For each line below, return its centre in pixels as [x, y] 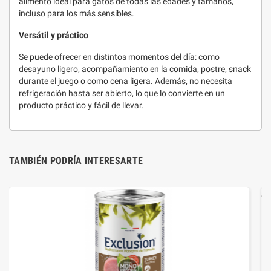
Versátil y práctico [54, 35]
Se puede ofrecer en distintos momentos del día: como [119, 57]
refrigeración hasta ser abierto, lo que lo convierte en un [122, 93]
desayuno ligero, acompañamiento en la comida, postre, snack [135, 69]
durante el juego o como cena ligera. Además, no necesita [126, 81]
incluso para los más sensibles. [77, 13]
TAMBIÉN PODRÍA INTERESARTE [76, 161]
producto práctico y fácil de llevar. [81, 105]
